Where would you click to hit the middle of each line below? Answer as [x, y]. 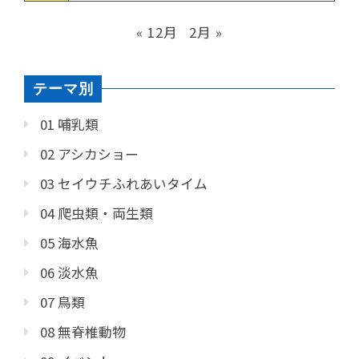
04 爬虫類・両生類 [97, 214]
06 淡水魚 [69, 273]
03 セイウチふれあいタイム [124, 184]
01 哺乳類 [69, 125]
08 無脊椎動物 [83, 332]
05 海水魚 [69, 243]
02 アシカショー [89, 154]
